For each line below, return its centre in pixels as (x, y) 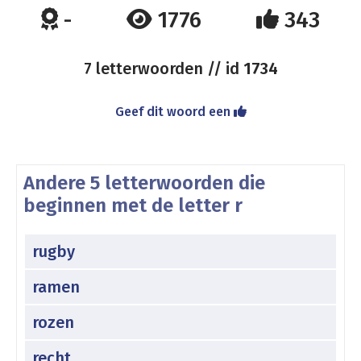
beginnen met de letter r (133, 205)
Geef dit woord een (174, 112)
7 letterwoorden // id (163, 68)
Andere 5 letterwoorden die (144, 183)
